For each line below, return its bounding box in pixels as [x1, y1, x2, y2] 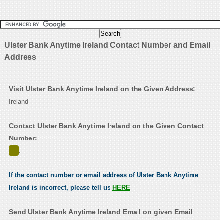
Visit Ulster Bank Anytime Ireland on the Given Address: [8, 85, 195, 93]
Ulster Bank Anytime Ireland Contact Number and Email [4, 41, 210, 50]
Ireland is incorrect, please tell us [8, 184, 112, 192]
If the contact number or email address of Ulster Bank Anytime [8, 171, 198, 179]
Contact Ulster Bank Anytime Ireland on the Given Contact [8, 122, 204, 130]
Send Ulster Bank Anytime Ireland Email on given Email [8, 208, 192, 216]
